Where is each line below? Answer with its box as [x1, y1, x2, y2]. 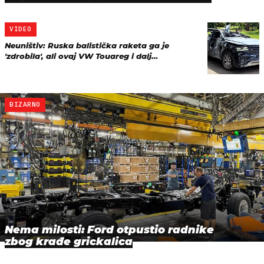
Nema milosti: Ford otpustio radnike [5, 223, 214, 237]
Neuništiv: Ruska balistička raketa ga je [5, 41, 169, 50]
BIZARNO [9, 101, 41, 108]
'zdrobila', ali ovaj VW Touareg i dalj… [5, 51, 158, 61]
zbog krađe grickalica [5, 235, 133, 249]
